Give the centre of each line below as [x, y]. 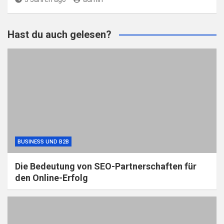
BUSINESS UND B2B [43, 141]
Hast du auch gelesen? [59, 34]
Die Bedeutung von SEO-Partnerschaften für [106, 166]
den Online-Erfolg [51, 177]
